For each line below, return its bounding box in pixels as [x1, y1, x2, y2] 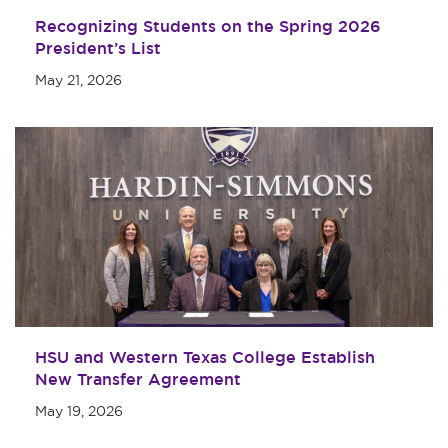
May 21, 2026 [35, 71, 122, 89]
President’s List [35, 38, 161, 59]
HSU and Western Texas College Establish [35, 347, 375, 368]
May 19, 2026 [35, 402, 123, 420]
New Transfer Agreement [35, 369, 241, 390]
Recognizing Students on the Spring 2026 [35, 16, 381, 37]
